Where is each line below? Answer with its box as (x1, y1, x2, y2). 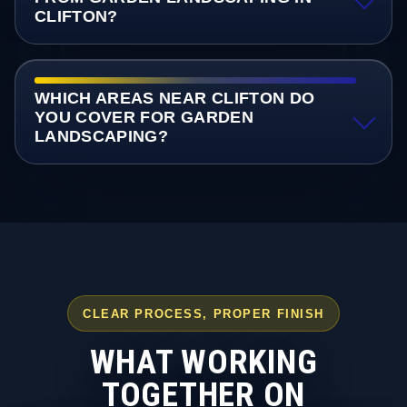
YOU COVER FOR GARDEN (34, 108, 253, 127)
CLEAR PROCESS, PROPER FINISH (82, 306, 325, 321)
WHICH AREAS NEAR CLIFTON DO (34, 89, 315, 108)
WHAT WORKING (89, 342, 318, 382)
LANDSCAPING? (34, 127, 169, 146)
